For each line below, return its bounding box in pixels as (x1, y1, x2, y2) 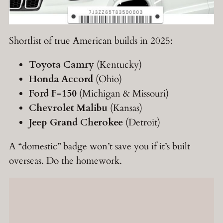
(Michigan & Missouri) (77, 87, 169, 100)
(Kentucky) (94, 58, 142, 71)
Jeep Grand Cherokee (29, 115, 123, 129)
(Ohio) (93, 72, 122, 86)
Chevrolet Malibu (29, 101, 108, 114)
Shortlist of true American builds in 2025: (9, 34, 173, 47)
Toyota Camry (29, 58, 94, 71)
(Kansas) (108, 101, 142, 114)
